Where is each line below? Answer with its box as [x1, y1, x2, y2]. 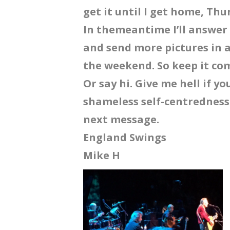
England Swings [83, 130, 166, 144]
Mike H [83, 148, 120, 162]
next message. [83, 112, 159, 126]
